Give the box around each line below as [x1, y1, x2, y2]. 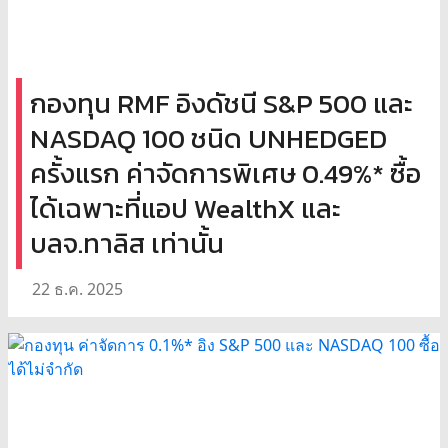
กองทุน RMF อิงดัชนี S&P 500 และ [30, 83, 413, 125]
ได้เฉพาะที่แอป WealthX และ [30, 188, 341, 230]
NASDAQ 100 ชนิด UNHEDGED [30, 118, 387, 160]
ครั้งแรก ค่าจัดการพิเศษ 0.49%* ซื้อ [30, 153, 421, 195]
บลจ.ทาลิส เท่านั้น [30, 223, 224, 265]
